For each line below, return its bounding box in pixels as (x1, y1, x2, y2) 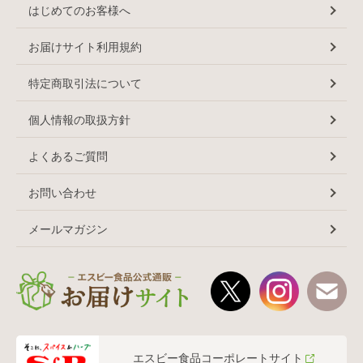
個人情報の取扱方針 (28, 113, 130, 126)
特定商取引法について (28, 76, 142, 90)
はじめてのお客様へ (28, 3, 130, 17)
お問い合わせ (28, 186, 96, 199)
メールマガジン (28, 222, 108, 236)
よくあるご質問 (28, 149, 108, 163)
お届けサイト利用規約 (28, 40, 142, 53)
